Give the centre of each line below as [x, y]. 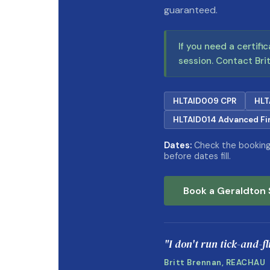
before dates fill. [197, 156]
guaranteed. [191, 10]
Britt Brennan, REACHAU [215, 262]
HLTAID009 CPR [205, 101]
